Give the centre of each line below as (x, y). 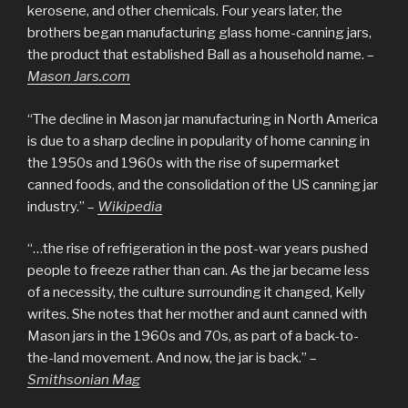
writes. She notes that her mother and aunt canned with (197, 315)
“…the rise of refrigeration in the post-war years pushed (198, 249)
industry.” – (62, 206)
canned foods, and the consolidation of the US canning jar (203, 184)
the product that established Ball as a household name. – (201, 55)
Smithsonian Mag (84, 380)
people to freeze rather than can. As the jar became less (199, 271)
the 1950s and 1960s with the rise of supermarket (184, 163)
